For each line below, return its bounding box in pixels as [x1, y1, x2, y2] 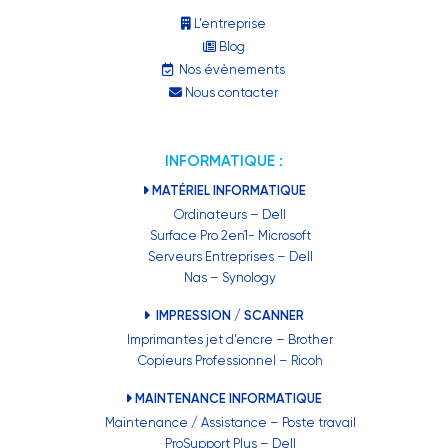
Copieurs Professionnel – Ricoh [137, 353, 323, 369]
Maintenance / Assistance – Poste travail [104, 415, 356, 431]
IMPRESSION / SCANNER [153, 308, 305, 324]
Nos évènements [173, 62, 286, 78]
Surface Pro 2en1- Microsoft [149, 228, 311, 244]
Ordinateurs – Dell [174, 207, 287, 223]
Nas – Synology [184, 270, 277, 286]
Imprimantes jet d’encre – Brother [127, 332, 334, 348]
